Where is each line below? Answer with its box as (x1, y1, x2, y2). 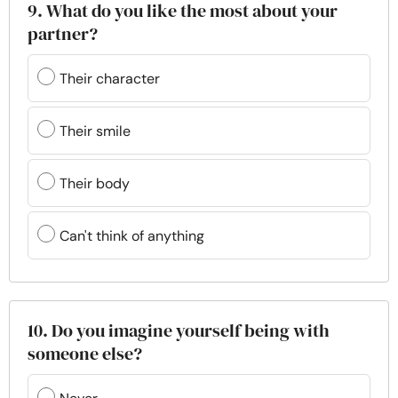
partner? (28, 21, 98, 47)
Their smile (60, 121, 131, 140)
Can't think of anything (60, 226, 204, 245)
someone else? (28, 341, 142, 367)
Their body (60, 173, 130, 193)
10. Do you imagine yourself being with (28, 318, 330, 344)
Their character (60, 68, 160, 88)
